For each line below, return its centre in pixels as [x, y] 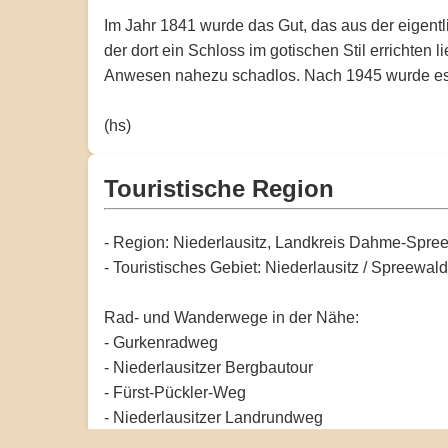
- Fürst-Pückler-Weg [175, 392]
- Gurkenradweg [161, 342]
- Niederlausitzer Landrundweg [213, 417]
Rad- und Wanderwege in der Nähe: [231, 317]
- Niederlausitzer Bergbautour [208, 367]
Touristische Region [219, 188]
